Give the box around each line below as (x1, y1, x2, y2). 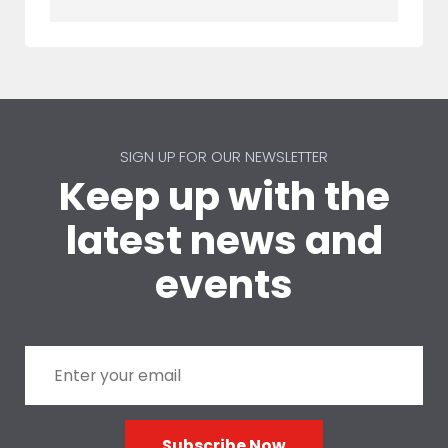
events (155, 256, 293, 312)
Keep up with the (58, 168, 390, 224)
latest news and (65, 212, 383, 268)
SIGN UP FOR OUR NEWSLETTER (120, 145, 328, 167)
